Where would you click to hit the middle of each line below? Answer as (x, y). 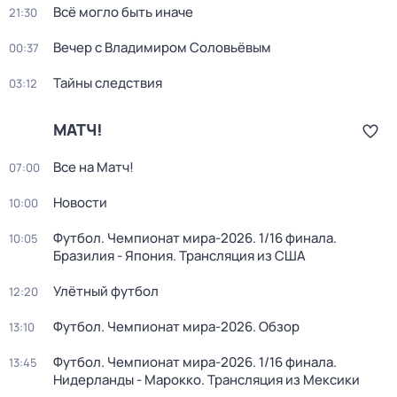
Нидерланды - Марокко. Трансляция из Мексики (206, 380)
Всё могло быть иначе (123, 12)
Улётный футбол (106, 291)
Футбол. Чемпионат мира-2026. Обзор (176, 327)
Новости (80, 202)
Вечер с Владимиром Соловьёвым (162, 47)
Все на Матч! (93, 167)
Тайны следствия (108, 83)
